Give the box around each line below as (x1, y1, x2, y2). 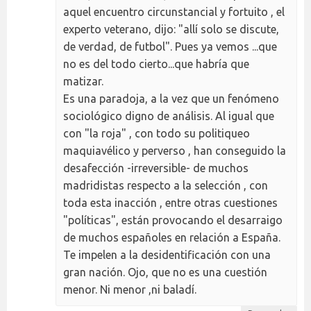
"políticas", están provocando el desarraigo (63, 213, 283, 226)
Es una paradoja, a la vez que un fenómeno (63, 92, 279, 105)
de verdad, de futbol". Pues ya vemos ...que (63, 40, 277, 53)
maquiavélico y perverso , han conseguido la (63, 144, 286, 157)
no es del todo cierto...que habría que (63, 57, 249, 70)
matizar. (63, 74, 103, 87)
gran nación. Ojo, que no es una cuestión (63, 265, 267, 278)
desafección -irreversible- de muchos (63, 161, 249, 174)
